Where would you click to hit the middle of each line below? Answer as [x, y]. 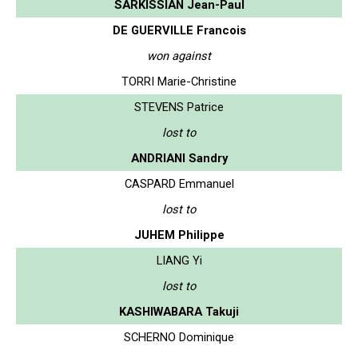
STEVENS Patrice [179, 107]
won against [179, 56]
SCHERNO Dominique [179, 337]
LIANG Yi [179, 260]
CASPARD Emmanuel [179, 183]
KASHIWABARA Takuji [179, 311]
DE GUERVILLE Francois [179, 30]
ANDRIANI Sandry [179, 158]
